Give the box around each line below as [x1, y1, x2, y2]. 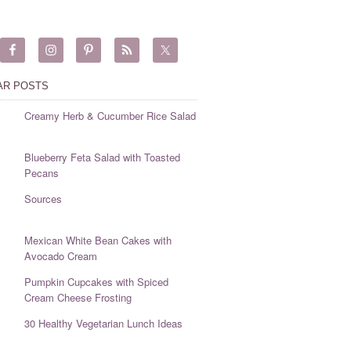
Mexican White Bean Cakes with [24, 233, 172, 248]
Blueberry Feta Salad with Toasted [24, 150, 180, 165]
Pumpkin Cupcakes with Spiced [24, 274, 168, 289]
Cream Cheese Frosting [24, 290, 132, 305]
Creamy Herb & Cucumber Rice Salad [24, 108, 196, 123]
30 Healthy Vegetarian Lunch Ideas [24, 316, 183, 331]
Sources [24, 191, 62, 206]
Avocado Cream [24, 248, 97, 263]
